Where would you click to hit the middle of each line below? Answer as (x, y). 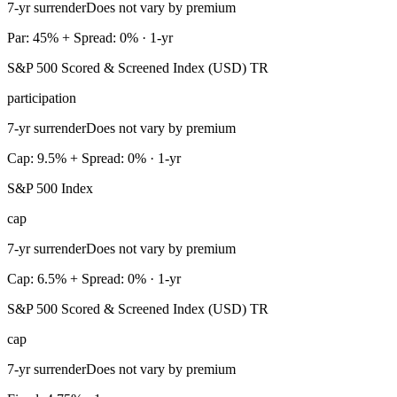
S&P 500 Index (50, 189)
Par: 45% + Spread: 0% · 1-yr (90, 38)
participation (42, 98)
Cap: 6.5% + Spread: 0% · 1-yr (94, 279)
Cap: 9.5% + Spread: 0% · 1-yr (94, 159)
